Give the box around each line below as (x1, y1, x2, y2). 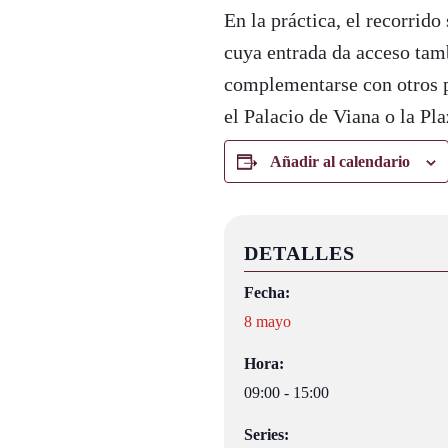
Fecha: (244, 284, 290, 301)
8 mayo (244, 313, 291, 330)
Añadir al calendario (270, 153, 410, 170)
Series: (244, 426, 289, 443)
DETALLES (244, 242, 355, 264)
